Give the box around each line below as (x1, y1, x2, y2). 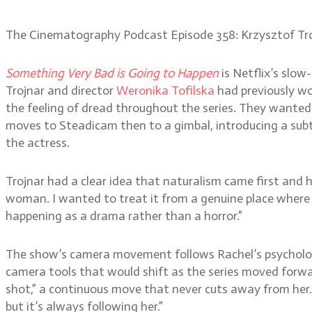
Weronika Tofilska (116, 82, 214, 98)
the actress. (6, 134, 70, 150)
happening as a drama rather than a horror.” (6, 208, 242, 224)
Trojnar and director (6, 82, 116, 98)
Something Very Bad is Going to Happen (6, 65, 219, 81)
